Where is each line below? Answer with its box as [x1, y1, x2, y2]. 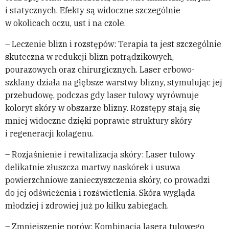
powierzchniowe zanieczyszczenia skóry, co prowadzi [5, 175, 210, 186]
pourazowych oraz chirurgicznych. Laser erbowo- [5, 64, 195, 75]
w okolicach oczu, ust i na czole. [5, 18, 126, 29]
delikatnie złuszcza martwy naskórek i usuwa [5, 162, 180, 173]
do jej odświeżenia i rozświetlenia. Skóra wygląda [5, 188, 195, 198]
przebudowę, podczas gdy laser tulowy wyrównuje [5, 90, 199, 101]
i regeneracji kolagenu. [5, 128, 94, 139]
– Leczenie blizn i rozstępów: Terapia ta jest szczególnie [5, 39, 221, 50]
